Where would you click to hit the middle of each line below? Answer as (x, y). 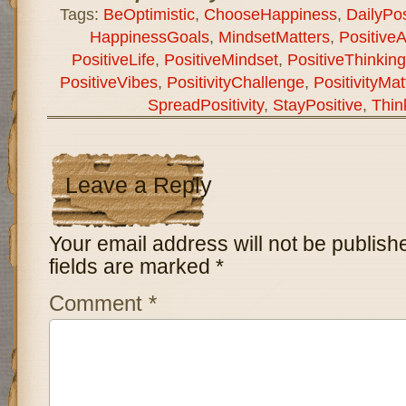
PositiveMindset (221, 59)
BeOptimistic (149, 14)
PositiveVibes (108, 82)
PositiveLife (113, 59)
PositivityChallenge (235, 82)
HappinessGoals (149, 36)
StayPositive (317, 104)
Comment (98, 303)
